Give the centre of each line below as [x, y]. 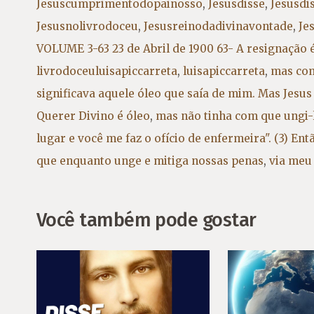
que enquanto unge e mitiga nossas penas [150, 161]
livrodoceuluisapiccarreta [107, 71]
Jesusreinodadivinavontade [218, 26]
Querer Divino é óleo [93, 116]
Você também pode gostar [146, 220]
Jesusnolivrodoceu [87, 26]
